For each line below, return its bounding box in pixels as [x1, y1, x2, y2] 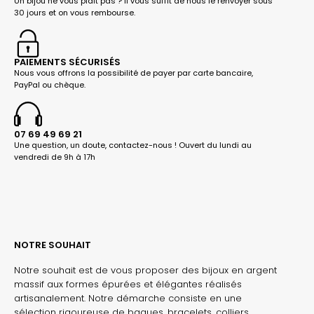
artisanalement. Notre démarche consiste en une [14, 291, 242, 305]
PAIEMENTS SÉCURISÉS [14, 55, 121, 69]
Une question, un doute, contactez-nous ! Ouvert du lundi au [14, 139, 252, 151]
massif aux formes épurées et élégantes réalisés [14, 277, 242, 291]
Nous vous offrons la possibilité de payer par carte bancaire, [14, 67, 253, 78]
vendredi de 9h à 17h [14, 151, 95, 163]
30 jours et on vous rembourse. [14, 6, 135, 18]
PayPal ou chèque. [14, 78, 86, 90]
